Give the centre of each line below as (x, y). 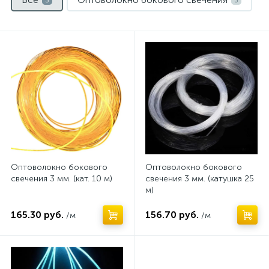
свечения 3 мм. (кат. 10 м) (62, 179)
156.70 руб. (172, 215)
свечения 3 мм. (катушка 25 (200, 179)
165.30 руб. (37, 215)
